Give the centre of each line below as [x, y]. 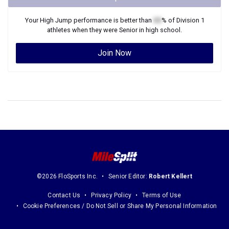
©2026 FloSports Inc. [67, 177]
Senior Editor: [129, 177]
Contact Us [64, 196]
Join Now [114, 53]
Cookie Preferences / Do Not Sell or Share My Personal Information [120, 206]
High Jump [56, 20]
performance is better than [112, 20]
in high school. [160, 30]
